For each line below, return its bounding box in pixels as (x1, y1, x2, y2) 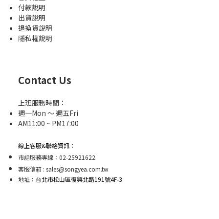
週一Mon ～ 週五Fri (18, 108, 78, 118)
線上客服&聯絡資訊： (18, 141, 75, 150)
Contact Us (18, 72, 71, 87)
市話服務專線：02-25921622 (18, 153, 95, 161)
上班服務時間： (18, 97, 66, 108)
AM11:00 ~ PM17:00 (18, 118, 79, 128)
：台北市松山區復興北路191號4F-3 (30, 175, 122, 183)
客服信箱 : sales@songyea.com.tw (18, 164, 109, 173)
